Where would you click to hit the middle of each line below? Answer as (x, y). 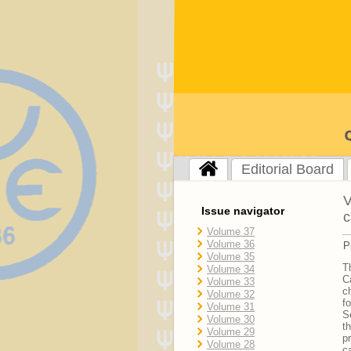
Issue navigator (243, 211)
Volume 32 (231, 294)
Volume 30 (231, 319)
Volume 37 (231, 232)
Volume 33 (231, 282)
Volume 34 (231, 269)
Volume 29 (231, 332)
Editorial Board (288, 169)
